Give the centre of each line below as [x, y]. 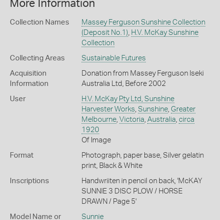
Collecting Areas [37, 58]
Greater [183, 109]
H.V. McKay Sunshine [165, 32]
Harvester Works [108, 109]
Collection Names [40, 22]
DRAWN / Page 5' [109, 201]
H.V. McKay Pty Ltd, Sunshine [128, 99]
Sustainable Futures [113, 58]
